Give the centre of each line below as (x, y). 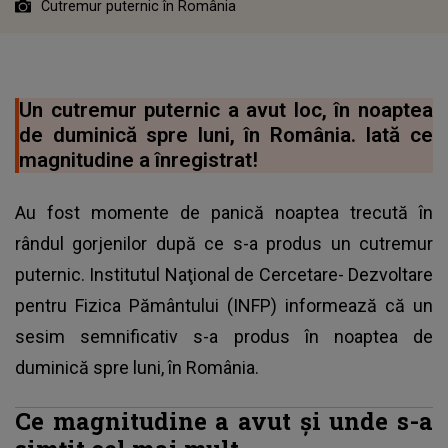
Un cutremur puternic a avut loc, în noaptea (226, 109)
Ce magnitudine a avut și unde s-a (224, 420)
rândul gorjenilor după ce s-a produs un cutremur (224, 243)
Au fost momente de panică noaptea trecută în (224, 212)
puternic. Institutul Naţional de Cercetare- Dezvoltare (224, 274)
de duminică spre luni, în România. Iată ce (226, 134)
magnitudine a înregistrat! (138, 159)
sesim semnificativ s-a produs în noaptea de (224, 336)
